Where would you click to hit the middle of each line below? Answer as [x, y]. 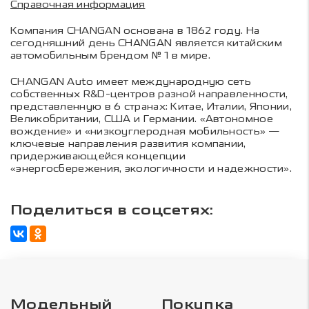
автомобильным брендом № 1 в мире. [110, 55]
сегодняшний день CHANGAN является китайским [146, 43]
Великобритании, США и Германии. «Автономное [142, 119]
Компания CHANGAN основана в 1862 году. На [135, 30]
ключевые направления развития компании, [128, 143]
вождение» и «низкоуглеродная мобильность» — [144, 131]
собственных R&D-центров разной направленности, [149, 94]
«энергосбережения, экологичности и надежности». [151, 168]
